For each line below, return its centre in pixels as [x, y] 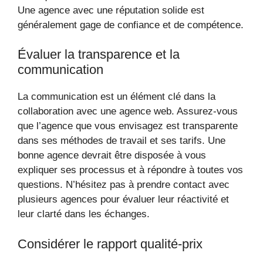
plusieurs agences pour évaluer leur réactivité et [123, 199]
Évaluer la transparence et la [99, 54]
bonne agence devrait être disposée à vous [112, 155]
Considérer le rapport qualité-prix [110, 244]
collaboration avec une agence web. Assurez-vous [128, 111]
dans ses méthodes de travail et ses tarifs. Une [122, 141]
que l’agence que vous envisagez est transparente [128, 126]
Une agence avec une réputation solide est [111, 10]
